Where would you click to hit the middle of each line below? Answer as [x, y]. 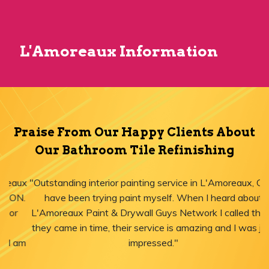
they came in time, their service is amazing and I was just [134, 228]
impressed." [134, 243]
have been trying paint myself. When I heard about [134, 198]
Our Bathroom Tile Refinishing [134, 150]
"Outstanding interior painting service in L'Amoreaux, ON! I [134, 183]
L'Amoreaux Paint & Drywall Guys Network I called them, [134, 213]
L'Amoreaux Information [119, 51]
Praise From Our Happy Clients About [134, 132]
